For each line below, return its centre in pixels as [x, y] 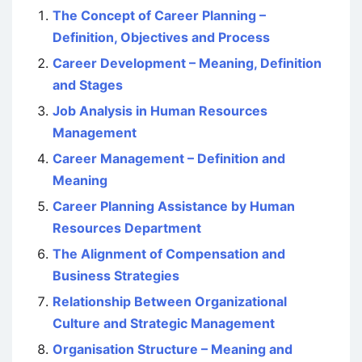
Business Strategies [116, 276]
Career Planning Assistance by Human [174, 206]
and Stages [88, 85]
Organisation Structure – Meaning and [173, 349]
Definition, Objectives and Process [161, 37]
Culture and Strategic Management [164, 323]
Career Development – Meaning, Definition [187, 63]
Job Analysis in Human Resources [160, 111]
